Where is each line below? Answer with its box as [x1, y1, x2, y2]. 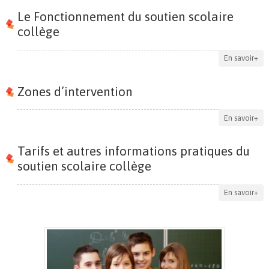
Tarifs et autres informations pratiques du [17, 144, 250, 159]
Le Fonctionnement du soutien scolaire [17, 9, 234, 24]
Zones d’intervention [17, 83, 133, 98]
